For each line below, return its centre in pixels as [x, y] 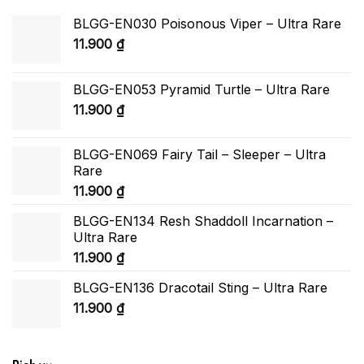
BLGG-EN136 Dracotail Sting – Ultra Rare [200, 288]
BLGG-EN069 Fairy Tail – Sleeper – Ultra [199, 155]
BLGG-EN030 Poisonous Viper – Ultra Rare [207, 24]
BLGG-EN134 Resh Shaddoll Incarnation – [203, 221]
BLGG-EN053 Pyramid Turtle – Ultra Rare [201, 90]
